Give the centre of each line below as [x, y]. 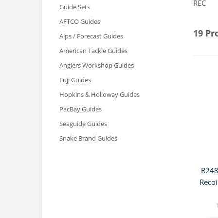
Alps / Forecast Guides [91, 36]
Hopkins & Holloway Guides [100, 94]
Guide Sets [75, 7]
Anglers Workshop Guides [97, 65]
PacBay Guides [81, 109]
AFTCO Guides [80, 21]
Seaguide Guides [83, 123]
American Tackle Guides [93, 50]
